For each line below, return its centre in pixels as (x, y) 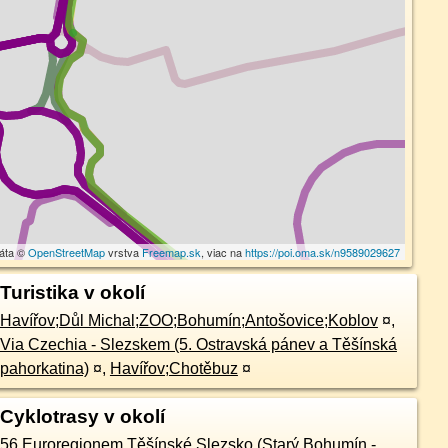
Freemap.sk (172, 252)
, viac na (223, 252)
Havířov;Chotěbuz (173, 368)
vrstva (124, 252)
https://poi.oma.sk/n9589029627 (323, 252)
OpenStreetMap (67, 252)
